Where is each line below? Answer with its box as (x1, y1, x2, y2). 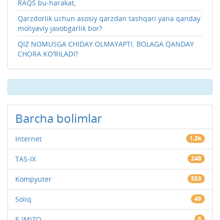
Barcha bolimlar (15, 110, 102, 126)
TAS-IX (15, 154, 36, 164)
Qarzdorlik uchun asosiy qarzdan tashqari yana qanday (18, 13, 200, 23)
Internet (15, 134, 42, 143)
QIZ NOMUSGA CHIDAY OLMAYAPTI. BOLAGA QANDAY (18, 39, 194, 49)
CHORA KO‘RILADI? (18, 49, 78, 58)
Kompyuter (15, 174, 52, 184)
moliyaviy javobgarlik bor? (18, 23, 102, 33)
